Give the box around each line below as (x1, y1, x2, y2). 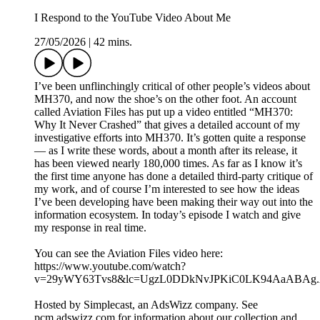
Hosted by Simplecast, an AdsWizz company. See (34, 299, 258, 311)
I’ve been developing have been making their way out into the (34, 196, 313, 209)
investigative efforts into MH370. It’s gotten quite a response (34, 131, 306, 144)
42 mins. (94, 36, 132, 49)
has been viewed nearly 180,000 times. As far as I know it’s (34, 157, 302, 170)
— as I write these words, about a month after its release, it (34, 144, 297, 157)
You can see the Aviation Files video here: (34, 247, 223, 260)
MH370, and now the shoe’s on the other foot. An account (34, 93, 296, 106)
